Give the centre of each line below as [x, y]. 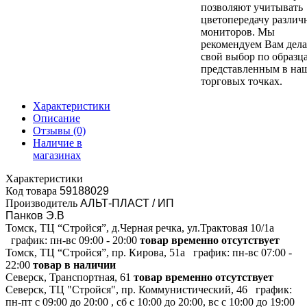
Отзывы [53, 130]
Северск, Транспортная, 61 [68, 277]
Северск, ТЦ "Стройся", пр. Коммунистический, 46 [126, 289]
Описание [57, 118]
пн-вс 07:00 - [262, 252]
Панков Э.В [35, 215]
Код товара [31, 191]
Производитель [41, 203]
